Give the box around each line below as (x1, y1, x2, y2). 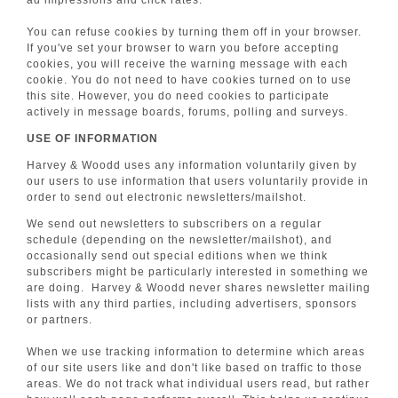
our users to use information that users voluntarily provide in (27, 175, 369, 187)
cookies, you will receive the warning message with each (27, 58, 348, 70)
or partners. (27, 314, 92, 326)
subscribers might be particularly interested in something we (27, 266, 369, 278)
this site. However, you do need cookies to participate (27, 90, 330, 102)
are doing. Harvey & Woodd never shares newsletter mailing (27, 282, 370, 294)
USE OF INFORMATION (27, 132, 158, 145)
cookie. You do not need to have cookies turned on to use (27, 74, 352, 86)
